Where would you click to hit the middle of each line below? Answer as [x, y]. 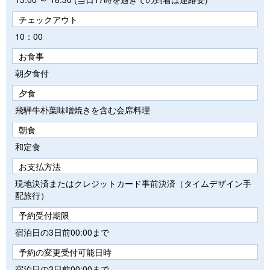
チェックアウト [48, 19]
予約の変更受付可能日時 [65, 252]
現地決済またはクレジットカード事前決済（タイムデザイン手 [133, 183]
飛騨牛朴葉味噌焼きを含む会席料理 [83, 109]
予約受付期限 [44, 215]
